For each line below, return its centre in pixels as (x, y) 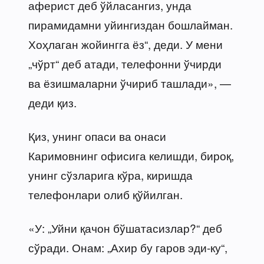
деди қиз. (52, 102)
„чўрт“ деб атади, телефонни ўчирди (125, 63)
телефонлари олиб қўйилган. (105, 194)
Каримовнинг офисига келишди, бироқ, (131, 155)
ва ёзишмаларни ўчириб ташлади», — (130, 82)
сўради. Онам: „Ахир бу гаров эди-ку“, (128, 247)
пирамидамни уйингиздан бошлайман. (131, 24)
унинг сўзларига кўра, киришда (110, 174)
